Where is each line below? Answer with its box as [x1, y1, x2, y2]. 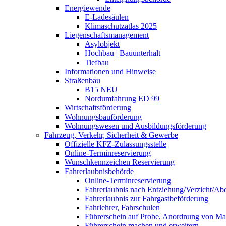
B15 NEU [85, 85, 118, 94]
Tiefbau [85, 58, 109, 67]
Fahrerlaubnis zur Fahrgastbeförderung [85, 194, 208, 203]
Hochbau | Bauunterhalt [85, 49, 160, 58]
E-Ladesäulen [85, 13, 129, 21]
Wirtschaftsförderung [65, 103, 131, 112]
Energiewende [65, 4, 110, 12]
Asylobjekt [85, 40, 120, 48]
